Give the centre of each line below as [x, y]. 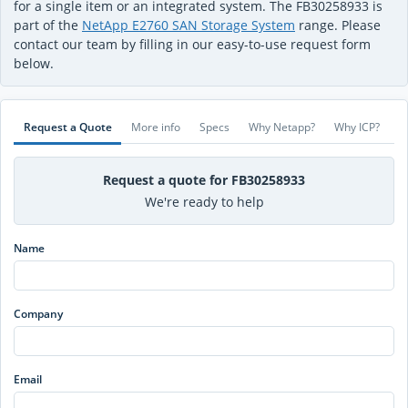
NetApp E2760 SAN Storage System [189, 25]
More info [155, 127]
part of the [48, 25]
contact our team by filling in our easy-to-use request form [192, 45]
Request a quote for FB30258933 [204, 179]
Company [38, 314]
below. [34, 64]
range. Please [338, 25]
